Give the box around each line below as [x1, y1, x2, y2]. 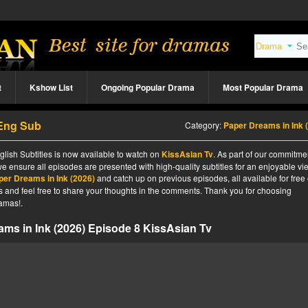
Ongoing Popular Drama [101, 81, 195, 93]
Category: [185, 119, 223, 131]
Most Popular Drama [223, 81, 303, 93]
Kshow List [30, 81, 73, 93]
